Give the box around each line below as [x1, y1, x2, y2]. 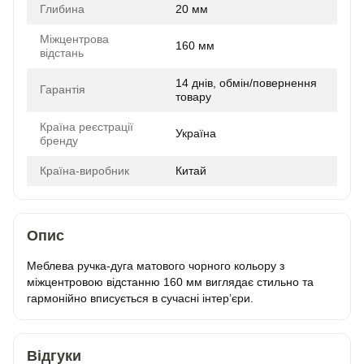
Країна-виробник [40, 164, 129, 177]
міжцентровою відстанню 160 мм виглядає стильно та [27, 275, 314, 288]
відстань [40, 46, 84, 59]
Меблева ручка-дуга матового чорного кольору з [27, 259, 284, 272]
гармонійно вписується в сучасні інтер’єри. [27, 292, 253, 305]
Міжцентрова [40, 32, 109, 45]
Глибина [40, 2, 84, 15]
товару [175, 90, 211, 103]
